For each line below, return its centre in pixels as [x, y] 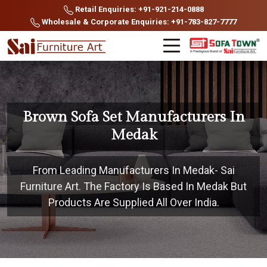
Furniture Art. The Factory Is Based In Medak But [133, 186]
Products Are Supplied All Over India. [133, 202]
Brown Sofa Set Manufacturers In [133, 117]
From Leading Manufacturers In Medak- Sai [133, 170]
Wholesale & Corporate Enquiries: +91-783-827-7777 [138, 22]
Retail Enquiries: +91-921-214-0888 [138, 9]
